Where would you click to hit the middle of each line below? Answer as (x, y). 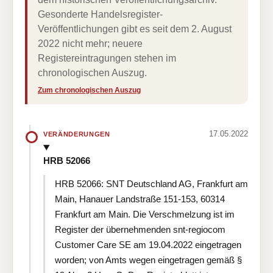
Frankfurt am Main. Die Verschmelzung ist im (145, 214)
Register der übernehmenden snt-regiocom (140, 229)
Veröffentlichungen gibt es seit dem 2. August (135, 29)
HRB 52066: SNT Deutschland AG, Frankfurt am (151, 183)
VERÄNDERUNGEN (77, 134)
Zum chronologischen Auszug (89, 90)
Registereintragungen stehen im (107, 58)
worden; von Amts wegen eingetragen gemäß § (148, 260)
